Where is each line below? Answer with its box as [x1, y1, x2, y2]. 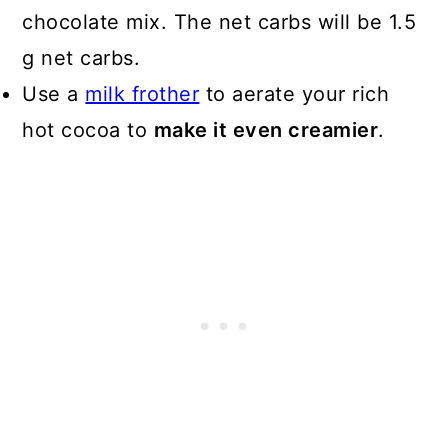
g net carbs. [22, 46, 141, 71]
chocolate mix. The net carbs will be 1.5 [22, 10, 417, 35]
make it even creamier [153, 118, 379, 143]
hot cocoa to [22, 118, 154, 143]
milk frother [85, 82, 200, 107]
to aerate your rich [199, 82, 390, 107]
